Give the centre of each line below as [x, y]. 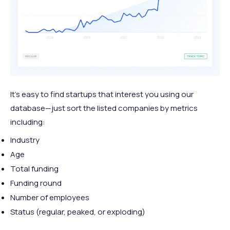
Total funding [34, 168]
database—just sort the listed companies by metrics [104, 108]
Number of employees [50, 197]
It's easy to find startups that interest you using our [102, 94]
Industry [25, 140]
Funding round [36, 183]
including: [28, 122]
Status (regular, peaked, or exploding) [78, 212]
